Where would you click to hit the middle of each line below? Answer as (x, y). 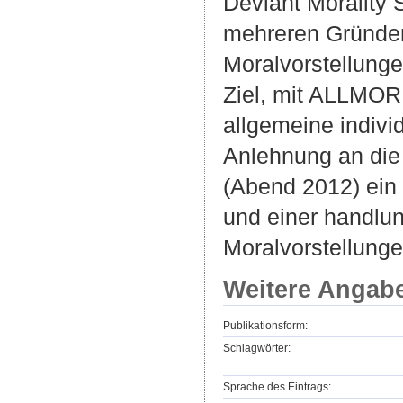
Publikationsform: (265, 325)
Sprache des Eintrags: (277, 386)
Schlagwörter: (257, 348)
